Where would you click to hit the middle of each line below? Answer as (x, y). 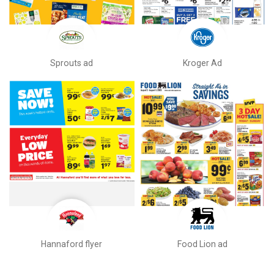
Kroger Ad (202, 63)
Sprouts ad (72, 63)
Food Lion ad (202, 244)
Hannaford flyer (72, 244)
